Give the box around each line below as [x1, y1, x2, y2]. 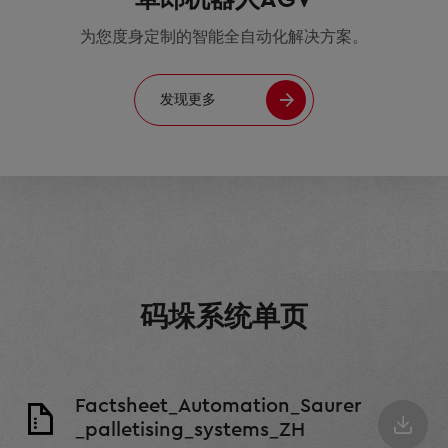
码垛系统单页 [140, 303, 308, 332]
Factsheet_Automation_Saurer [75, 396, 362, 417]
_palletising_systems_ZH [75, 420, 305, 441]
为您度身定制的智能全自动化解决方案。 [80, 29, 368, 46]
